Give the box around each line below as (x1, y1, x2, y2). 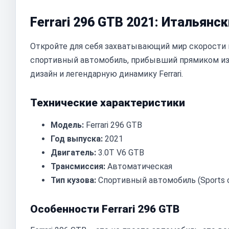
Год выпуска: (51, 134, 103, 144)
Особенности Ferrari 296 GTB (30, 203, 179, 215)
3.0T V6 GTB (96, 148, 144, 157)
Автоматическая (105, 162, 172, 171)
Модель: (51, 120, 84, 130)
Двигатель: (51, 148, 96, 157)
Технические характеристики (30, 97, 185, 109)
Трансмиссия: (51, 162, 105, 171)
